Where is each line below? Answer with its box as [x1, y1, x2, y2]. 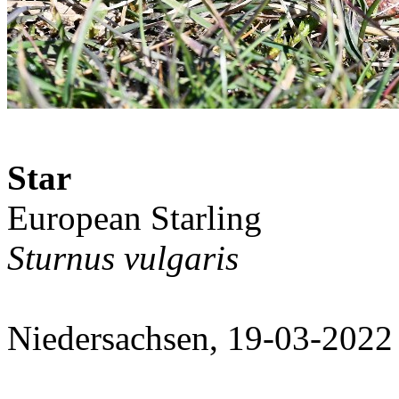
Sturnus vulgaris [7, 239, 239, 277]
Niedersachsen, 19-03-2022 [7, 319, 393, 357]
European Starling [7, 199, 262, 237]
